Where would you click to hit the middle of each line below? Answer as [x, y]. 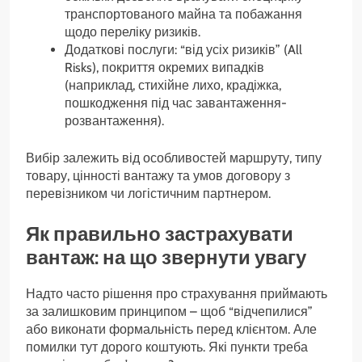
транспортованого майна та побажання [183, 14]
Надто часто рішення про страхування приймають [177, 293]
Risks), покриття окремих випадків [164, 67]
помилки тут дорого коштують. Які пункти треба [167, 347]
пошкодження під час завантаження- [176, 103]
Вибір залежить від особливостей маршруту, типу [174, 158]
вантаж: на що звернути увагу [166, 257]
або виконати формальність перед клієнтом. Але [171, 329]
